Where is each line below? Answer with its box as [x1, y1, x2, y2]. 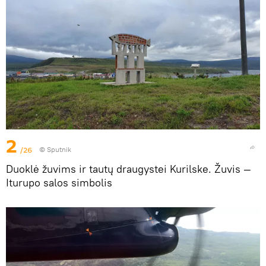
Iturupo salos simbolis [6, 176, 112, 190]
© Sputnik [39, 145, 71, 154]
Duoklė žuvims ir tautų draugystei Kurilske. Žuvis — [6, 162, 251, 176]
